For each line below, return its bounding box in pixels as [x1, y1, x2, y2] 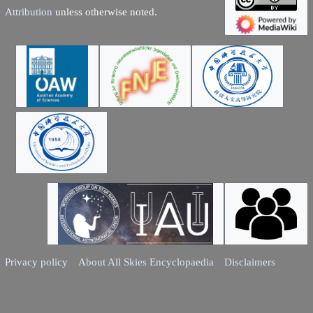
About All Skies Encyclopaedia [78, 255, 214, 268]
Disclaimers [224, 255, 276, 268]
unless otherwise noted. [52, 5, 157, 17]
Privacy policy [4, 255, 68, 268]
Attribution [4, 5, 52, 17]
